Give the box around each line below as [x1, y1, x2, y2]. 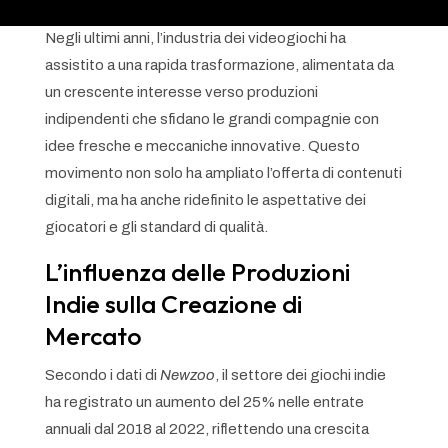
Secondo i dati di [44, 366, 160, 383]
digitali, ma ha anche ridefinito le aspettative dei [44, 191, 366, 208]
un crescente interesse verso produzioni [44, 83, 318, 100]
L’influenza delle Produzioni [44, 255, 350, 288]
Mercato [44, 319, 142, 352]
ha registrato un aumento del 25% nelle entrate [44, 393, 364, 410]
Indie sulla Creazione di [44, 287, 302, 320]
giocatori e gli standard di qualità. [44, 218, 268, 235]
